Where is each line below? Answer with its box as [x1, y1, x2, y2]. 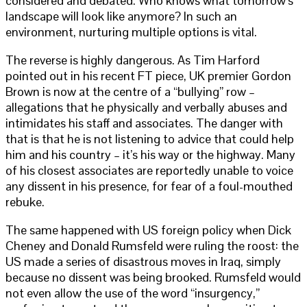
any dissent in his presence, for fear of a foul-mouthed [5, 177, 293, 194]
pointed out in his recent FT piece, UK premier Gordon [5, 67, 291, 84]
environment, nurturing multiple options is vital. [5, 23, 257, 40]
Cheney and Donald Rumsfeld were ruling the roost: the [5, 237, 299, 254]
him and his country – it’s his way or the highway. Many [5, 146, 295, 162]
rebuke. [5, 193, 45, 210]
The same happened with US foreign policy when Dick [5, 221, 291, 238]
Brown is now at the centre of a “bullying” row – [5, 83, 255, 99]
